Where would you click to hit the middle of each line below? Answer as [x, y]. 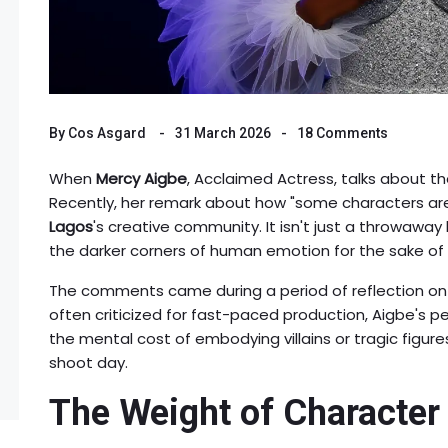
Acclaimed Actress [264, 178]
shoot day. [88, 362]
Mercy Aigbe [141, 178]
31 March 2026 [223, 132]
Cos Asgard [107, 132]
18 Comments [342, 132]
